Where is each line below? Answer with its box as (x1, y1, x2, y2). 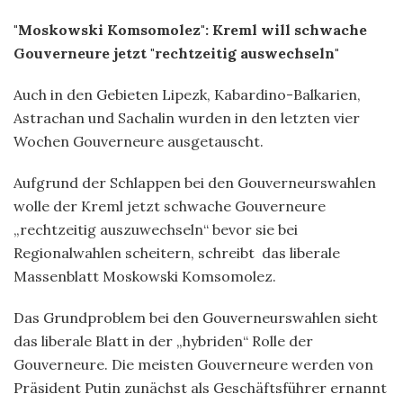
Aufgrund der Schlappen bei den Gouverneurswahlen (13, 173, 376, 192)
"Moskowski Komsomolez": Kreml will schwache (13, 20, 367, 39)
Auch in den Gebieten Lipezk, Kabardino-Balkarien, (13, 85, 361, 103)
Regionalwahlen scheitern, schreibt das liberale (13, 243, 340, 262)
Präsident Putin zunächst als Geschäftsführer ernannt (13, 378, 387, 397)
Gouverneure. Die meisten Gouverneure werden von (13, 354, 373, 373)
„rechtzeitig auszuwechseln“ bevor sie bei (13, 219, 298, 238)
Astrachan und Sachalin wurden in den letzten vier (13, 108, 360, 127)
